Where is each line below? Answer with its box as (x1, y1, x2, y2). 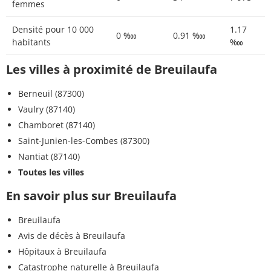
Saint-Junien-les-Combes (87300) (18, 134, 149, 146)
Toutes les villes (18, 166, 84, 178)
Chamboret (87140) (18, 119, 95, 131)
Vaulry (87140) (18, 103, 75, 115)
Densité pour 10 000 (12, 23, 94, 35)
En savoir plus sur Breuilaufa (6, 187, 177, 204)
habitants (12, 36, 51, 48)
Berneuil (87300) (18, 87, 84, 99)
